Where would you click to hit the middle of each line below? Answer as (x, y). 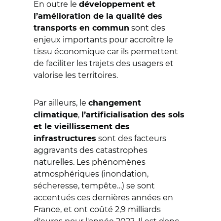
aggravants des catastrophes (91, 150)
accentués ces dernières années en (103, 198)
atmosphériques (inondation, (91, 174)
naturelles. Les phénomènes (90, 162)
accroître (148, 40)
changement (115, 103)
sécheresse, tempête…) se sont (94, 186)
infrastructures (65, 139)
